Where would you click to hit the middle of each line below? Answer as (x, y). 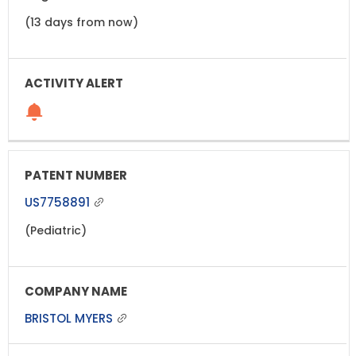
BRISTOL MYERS (70, 318)
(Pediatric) (56, 230)
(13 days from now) (81, 22)
